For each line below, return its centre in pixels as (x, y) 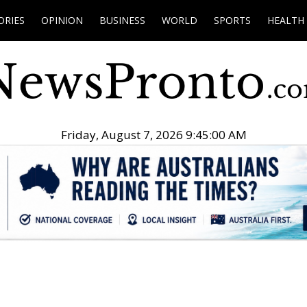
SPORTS (232, 20)
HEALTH (286, 20)
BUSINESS (122, 20)
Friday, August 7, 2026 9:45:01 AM (153, 135)
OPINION (62, 20)
